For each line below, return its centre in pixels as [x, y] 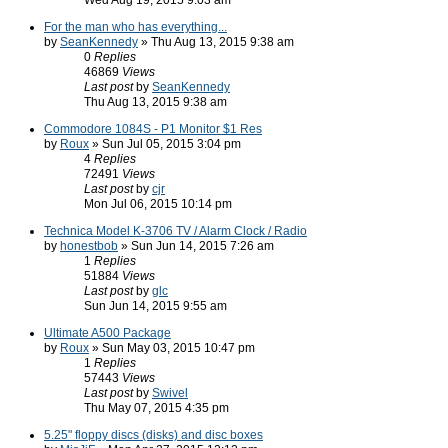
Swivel [170, 393]
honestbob [89, 246]
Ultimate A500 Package [107, 333]
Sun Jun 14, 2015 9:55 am [155, 306]
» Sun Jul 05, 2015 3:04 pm [165, 144]
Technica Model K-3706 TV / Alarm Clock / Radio [175, 231]
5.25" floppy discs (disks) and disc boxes [153, 435]
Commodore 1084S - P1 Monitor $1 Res [153, 129]
